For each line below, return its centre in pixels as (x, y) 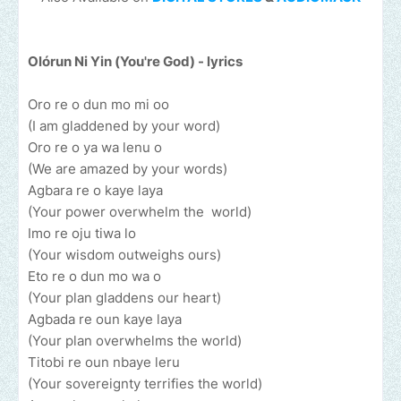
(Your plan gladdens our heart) (124, 298)
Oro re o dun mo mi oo (98, 105)
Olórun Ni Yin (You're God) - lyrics (135, 62)
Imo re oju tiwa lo (82, 234)
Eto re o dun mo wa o (94, 277)
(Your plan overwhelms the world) (135, 341)
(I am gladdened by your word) (124, 126)
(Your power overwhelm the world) (141, 212)
